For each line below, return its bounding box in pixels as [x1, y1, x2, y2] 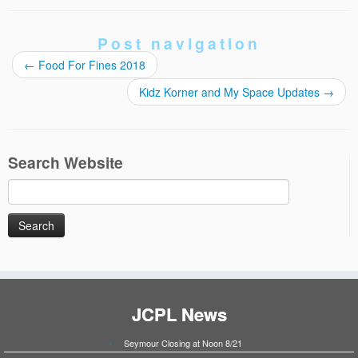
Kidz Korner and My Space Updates [139, 83, 323, 100]
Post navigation [97, 31, 261, 54]
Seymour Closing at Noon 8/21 [123, 336, 242, 349]
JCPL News [131, 300, 227, 327]
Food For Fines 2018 [35, 56, 145, 73]
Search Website [8, 150, 123, 173]
